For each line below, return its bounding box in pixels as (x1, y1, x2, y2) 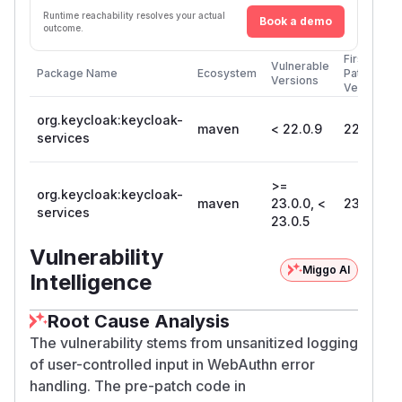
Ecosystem (197, 66, 257, 80)
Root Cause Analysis (48, 310, 230, 332)
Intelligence (30, 268, 152, 295)
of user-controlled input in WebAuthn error (30, 354, 315, 373)
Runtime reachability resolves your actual (43, 9, 225, 21)
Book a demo (259, 13, 332, 28)
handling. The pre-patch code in (30, 376, 246, 395)
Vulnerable (271, 58, 329, 73)
